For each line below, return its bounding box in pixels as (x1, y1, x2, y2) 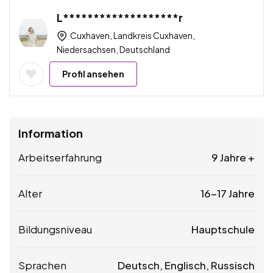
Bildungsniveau (18, 222, 92, 236)
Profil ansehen (62, 68, 124, 80)
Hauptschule (191, 222, 255, 236)
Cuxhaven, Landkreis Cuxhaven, (68, 30, 195, 41)
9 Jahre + (211, 151, 255, 165)
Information (18, 126, 83, 141)
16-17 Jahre (200, 186, 255, 200)
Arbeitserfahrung (18, 151, 102, 165)
